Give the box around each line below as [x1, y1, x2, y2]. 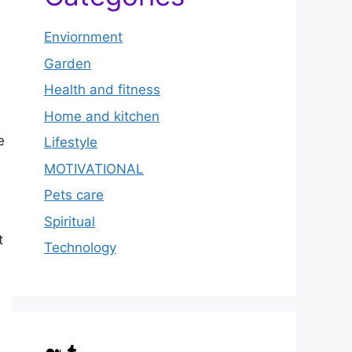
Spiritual [44, 213, 95, 229]
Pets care [44, 187, 104, 203]
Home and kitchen [44, 108, 159, 124]
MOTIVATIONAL [44, 160, 144, 177]
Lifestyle [44, 134, 97, 151]
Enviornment [44, 29, 123, 46]
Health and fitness [44, 82, 160, 98]
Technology [44, 240, 116, 256]
